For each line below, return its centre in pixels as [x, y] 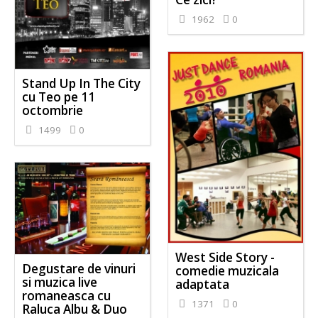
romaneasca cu [67, 295]
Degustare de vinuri [79, 268]
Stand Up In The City [82, 84]
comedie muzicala [227, 271]
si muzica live [60, 282]
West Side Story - [225, 258]
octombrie [53, 111]
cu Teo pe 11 [59, 97]
